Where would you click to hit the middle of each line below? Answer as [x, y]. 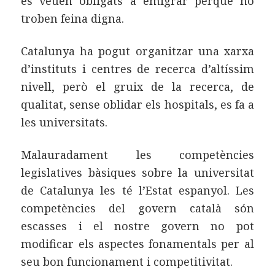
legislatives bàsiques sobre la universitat [137, 173]
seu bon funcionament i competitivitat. [127, 262]
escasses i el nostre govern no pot [137, 226]
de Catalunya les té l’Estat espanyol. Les [137, 191]
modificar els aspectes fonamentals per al [137, 244]
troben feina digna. [73, 19]
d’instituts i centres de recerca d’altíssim [137, 69]
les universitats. [64, 122]
